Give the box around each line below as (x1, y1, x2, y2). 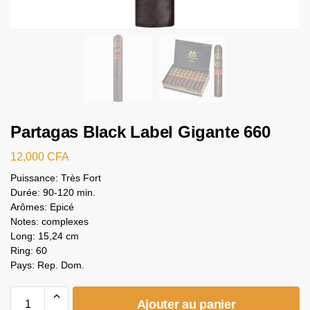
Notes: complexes (10, 215, 89, 227)
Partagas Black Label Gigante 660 (10, 122, 271, 141)
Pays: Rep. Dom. (10, 259, 84, 271)
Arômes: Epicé (10, 201, 74, 212)
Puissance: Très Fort (10, 172, 101, 183)
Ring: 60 (10, 244, 47, 256)
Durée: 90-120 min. (10, 186, 95, 198)
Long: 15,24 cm (10, 230, 79, 241)
